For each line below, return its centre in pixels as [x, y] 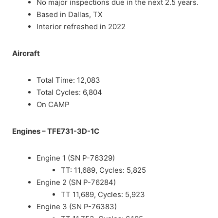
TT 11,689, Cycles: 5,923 [103, 195]
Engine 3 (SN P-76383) [77, 207]
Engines [27, 131]
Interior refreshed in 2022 [81, 27]
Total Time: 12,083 [68, 80]
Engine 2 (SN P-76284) [76, 182]
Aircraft [26, 54]
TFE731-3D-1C [73, 131]
